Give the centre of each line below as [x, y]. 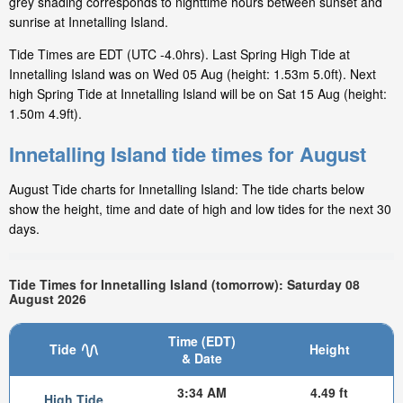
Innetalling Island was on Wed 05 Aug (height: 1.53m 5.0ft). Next [193, 74]
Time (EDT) [201, 340]
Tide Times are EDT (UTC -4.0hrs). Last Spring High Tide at [179, 54]
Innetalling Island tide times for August [188, 154]
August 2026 [48, 299]
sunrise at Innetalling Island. [89, 22]
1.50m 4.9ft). [45, 114]
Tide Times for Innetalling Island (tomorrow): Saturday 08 [184, 285]
